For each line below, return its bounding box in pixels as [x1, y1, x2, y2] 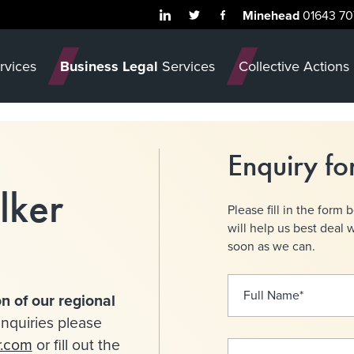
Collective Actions [238, 55, 349, 76]
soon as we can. [227, 236, 315, 254]
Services [157, 55, 215, 76]
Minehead [243, 6, 299, 24]
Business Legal [59, 55, 158, 77]
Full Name [243, 285, 299, 303]
